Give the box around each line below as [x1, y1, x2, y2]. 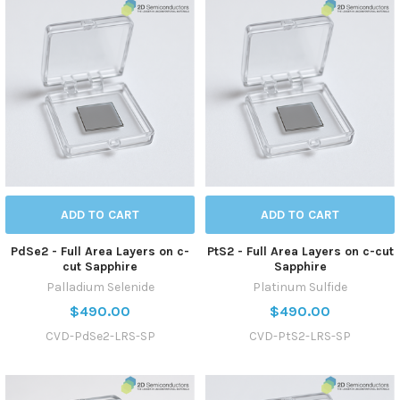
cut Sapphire [62, 259, 137, 275]
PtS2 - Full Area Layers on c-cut [206, 244, 394, 260]
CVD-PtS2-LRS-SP [249, 329, 351, 345]
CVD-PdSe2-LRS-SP [45, 329, 155, 345]
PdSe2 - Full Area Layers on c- [11, 244, 189, 260]
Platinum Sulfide [253, 279, 347, 296]
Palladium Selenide [46, 279, 154, 296]
